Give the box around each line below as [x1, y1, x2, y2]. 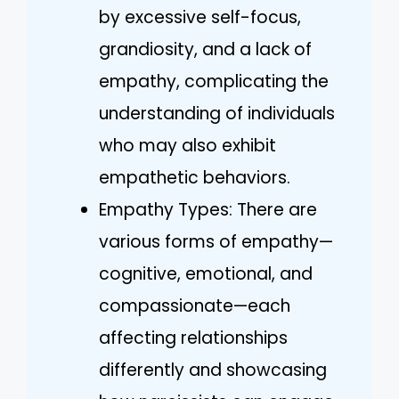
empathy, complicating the [99, 69, 329, 94]
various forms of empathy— [99, 229, 333, 254]
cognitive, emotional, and [99, 261, 313, 286]
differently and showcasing [99, 357, 327, 382]
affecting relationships [99, 325, 288, 350]
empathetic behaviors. [99, 165, 290, 190]
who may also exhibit [99, 133, 276, 158]
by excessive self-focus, [99, 4, 301, 29]
